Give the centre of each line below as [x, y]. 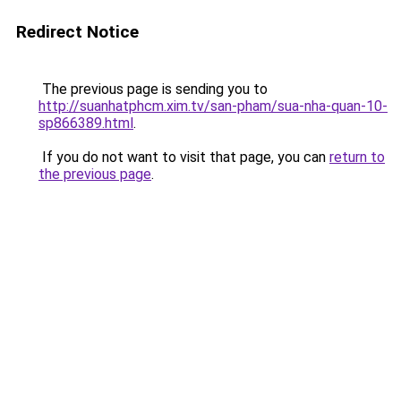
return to [357, 157]
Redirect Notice [77, 32]
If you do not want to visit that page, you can [184, 157]
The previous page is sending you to [153, 89]
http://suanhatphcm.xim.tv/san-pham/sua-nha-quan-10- [213, 106]
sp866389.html [86, 123]
